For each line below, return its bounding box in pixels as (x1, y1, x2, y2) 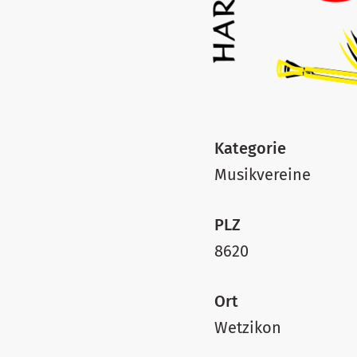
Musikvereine (214, 165, 311, 184)
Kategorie (214, 139, 286, 158)
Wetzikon (214, 318, 281, 337)
